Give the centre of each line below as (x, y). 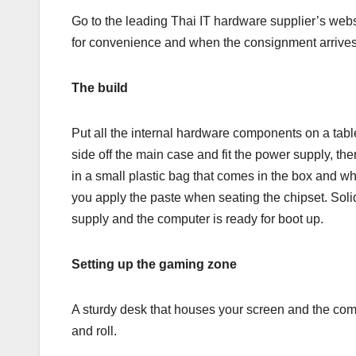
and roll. (94, 331)
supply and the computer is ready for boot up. (197, 219)
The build (100, 88)
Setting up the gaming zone (154, 265)
